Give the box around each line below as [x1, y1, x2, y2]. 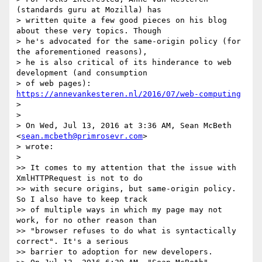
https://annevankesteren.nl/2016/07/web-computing [16, 89, 241, 99]
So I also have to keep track [16, 195, 147, 204]
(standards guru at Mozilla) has [16, 5, 161, 15]
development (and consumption [16, 68, 147, 78]
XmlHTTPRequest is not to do [16, 174, 143, 183]
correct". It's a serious [16, 237, 129, 246]
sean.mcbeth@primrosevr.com [21, 132, 143, 141]
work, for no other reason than [16, 216, 157, 225]
